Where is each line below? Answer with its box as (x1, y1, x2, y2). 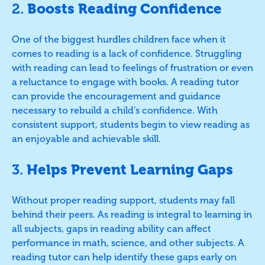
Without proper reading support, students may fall (12, 194, 235, 206)
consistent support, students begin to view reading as (12, 118, 250, 130)
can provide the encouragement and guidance (12, 90, 221, 102)
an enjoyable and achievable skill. (12, 132, 161, 144)
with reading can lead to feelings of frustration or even (12, 62, 253, 73)
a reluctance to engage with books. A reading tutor (12, 76, 239, 88)
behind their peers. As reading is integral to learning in (12, 208, 252, 220)
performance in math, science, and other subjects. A (12, 237, 244, 248)
